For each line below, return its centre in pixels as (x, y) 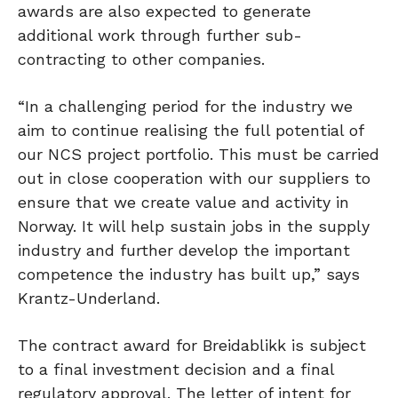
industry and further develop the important (184, 251)
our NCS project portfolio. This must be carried (199, 155)
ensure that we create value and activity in (183, 203)
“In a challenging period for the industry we (185, 107)
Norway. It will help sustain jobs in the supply (194, 227)
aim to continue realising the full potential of (191, 131)
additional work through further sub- (160, 36)
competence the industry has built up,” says (189, 275)
